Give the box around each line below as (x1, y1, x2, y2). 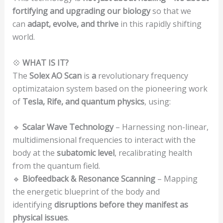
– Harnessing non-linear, (113, 121, 209, 133)
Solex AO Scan (29, 70, 82, 81)
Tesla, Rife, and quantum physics (22, 96, 144, 107)
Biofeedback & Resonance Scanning (22, 173, 155, 185)
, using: (144, 96, 171, 107)
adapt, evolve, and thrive (27, 18, 118, 29)
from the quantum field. (12, 160, 100, 172)
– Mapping (155, 173, 198, 185)
